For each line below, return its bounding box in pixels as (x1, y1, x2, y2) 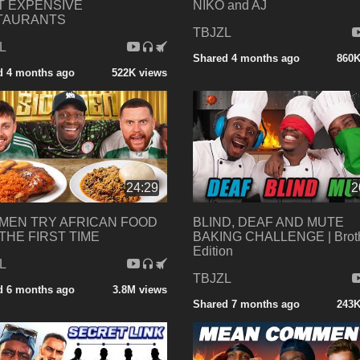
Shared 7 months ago (192, 298, 300, 311)
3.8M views (112, 284, 167, 297)
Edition (192, 244, 233, 259)
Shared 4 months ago (192, 51, 300, 64)
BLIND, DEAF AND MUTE (192, 215, 344, 230)
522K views (111, 66, 167, 79)
